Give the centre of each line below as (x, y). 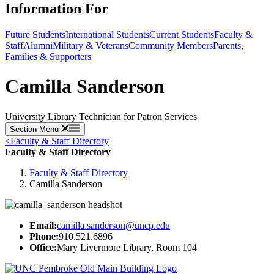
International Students (107, 34)
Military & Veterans (91, 45)
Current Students (182, 34)
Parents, (228, 45)
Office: (43, 247)
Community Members (171, 45)
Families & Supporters (48, 56)
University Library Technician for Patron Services (101, 116)
